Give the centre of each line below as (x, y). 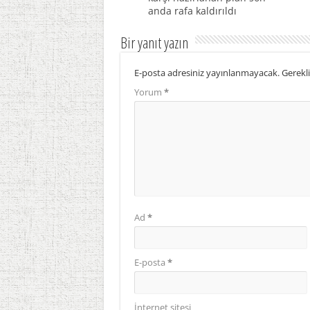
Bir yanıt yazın (154, 43)
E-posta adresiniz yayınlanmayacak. (207, 73)
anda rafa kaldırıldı (192, 11)
